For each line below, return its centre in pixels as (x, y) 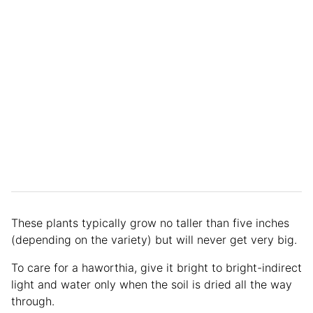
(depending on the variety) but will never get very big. (156, 239)
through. (35, 301)
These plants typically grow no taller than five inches (150, 223)
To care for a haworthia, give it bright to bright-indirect (156, 267)
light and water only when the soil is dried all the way (152, 284)
